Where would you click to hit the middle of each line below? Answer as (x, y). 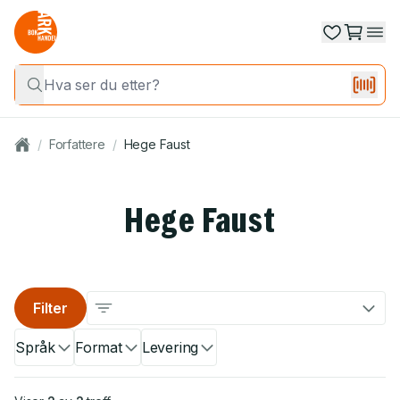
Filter (50, 308)
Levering (170, 347)
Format (99, 347)
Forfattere (77, 144)
